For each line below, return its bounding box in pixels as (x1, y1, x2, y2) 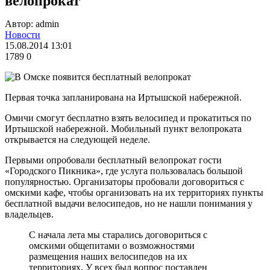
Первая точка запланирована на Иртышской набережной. (5, 92, 242, 102)
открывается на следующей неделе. (5, 134, 150, 145)
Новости (5, 29, 40, 40)
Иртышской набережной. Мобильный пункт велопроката (5, 123, 242, 134)
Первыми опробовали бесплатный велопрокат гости (5, 154, 222, 165)
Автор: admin (5, 18, 59, 29)
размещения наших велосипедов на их (29, 251, 187, 262)
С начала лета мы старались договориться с (29, 229, 207, 240)
